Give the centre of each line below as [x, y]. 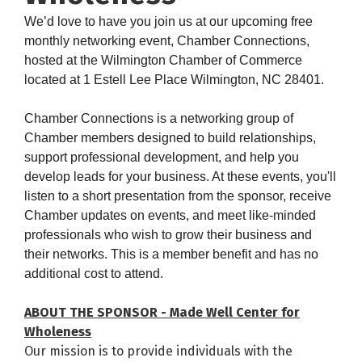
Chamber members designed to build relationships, [170, 138]
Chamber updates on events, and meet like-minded [170, 216]
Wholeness [58, 332]
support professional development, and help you [162, 158]
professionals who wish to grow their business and [168, 235]
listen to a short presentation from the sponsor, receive [178, 196]
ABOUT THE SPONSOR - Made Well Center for [162, 313]
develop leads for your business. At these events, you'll [180, 177]
